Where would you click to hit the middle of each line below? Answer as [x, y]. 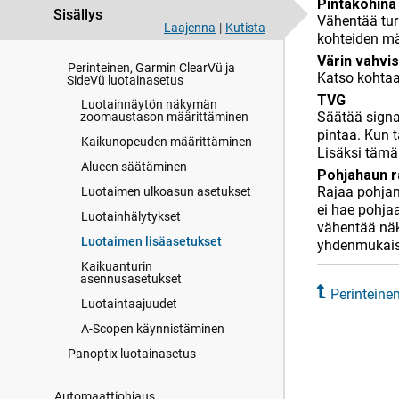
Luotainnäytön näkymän [149, 104]
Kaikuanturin [117, 266]
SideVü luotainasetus [125, 80]
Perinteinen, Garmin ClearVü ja [151, 68]
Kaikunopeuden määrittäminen [167, 142]
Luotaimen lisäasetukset [151, 241]
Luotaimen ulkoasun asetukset [166, 191]
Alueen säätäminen [134, 167]
